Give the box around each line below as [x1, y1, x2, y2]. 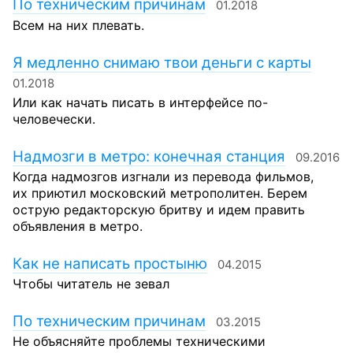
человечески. [13, 110, 95, 127]
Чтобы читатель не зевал [13, 276, 169, 292]
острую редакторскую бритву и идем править [13, 201, 305, 217]
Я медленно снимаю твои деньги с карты [13, 53, 311, 72]
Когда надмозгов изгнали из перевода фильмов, [13, 168, 314, 184]
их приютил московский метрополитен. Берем [13, 184, 307, 201]
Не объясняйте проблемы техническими [13, 333, 266, 350]
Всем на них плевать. [13, 17, 144, 33]
